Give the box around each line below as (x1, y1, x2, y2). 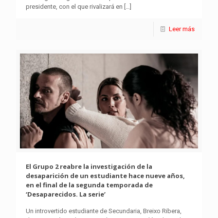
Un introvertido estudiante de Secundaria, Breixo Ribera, (26, 207, 182, 215)
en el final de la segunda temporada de (26, 181, 153, 190)
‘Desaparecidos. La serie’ (26, 190, 106, 199)
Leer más (169, 25, 195, 33)
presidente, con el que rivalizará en (26, 3, 123, 11)
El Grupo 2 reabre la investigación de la (26, 162, 152, 171)
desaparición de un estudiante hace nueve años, (26, 171, 185, 181)
